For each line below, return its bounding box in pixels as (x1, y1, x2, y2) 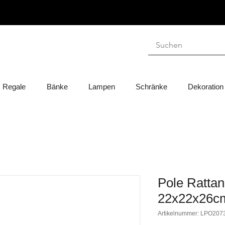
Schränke (135, 82, 167, 91)
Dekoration (187, 82, 223, 91)
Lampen (88, 82, 115, 91)
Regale (3, 82, 26, 91)
